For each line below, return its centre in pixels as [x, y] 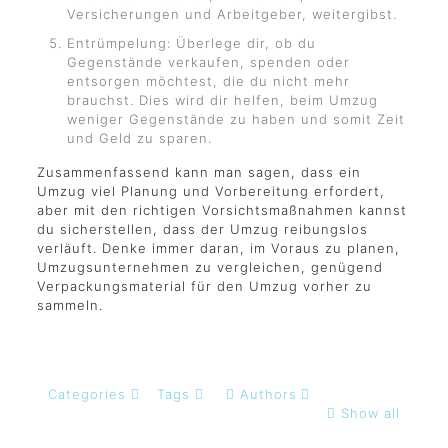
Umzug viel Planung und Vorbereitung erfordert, [210, 191]
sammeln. [69, 305]
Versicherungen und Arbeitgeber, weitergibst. [231, 14]
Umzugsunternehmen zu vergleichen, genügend [209, 267]
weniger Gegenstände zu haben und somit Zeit [235, 119]
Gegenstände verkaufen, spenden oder [208, 62]
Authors [268, 394]
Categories [87, 394]
